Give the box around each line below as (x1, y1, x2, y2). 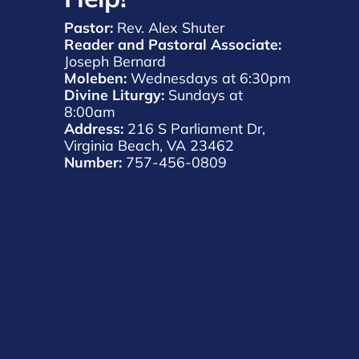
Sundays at (168, 86, 243, 104)
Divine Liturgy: (64, 86, 168, 104)
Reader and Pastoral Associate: (64, 35, 281, 54)
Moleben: (64, 69, 127, 87)
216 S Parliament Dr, (127, 119, 265, 138)
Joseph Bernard (64, 52, 170, 71)
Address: (64, 119, 127, 138)
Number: (64, 153, 126, 171)
